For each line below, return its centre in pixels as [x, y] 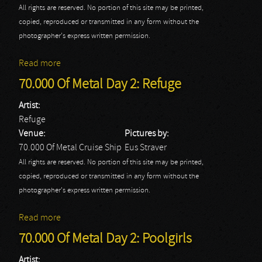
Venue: [33, 134]
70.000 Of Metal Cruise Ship [70, 148]
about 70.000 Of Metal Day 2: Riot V [127, 64]
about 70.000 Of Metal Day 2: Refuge [130, 218]
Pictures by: [148, 134]
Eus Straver [146, 148]
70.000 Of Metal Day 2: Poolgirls [105, 239]
